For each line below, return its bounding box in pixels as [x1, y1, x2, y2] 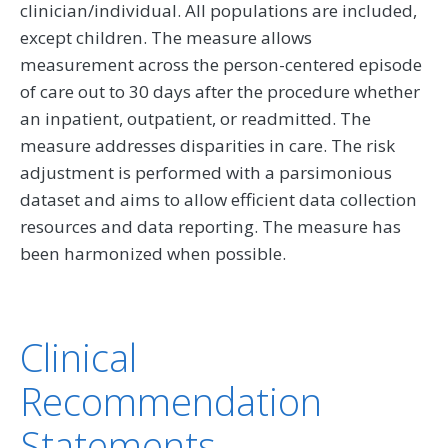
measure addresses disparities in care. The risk [20, 133, 395, 157]
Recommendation [20, 374, 322, 427]
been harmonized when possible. [20, 241, 286, 265]
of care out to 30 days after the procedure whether [20, 79, 420, 103]
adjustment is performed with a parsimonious [20, 160, 392, 184]
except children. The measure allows [20, 25, 312, 49]
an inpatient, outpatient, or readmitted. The [20, 106, 371, 130]
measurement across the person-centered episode [20, 52, 422, 76]
